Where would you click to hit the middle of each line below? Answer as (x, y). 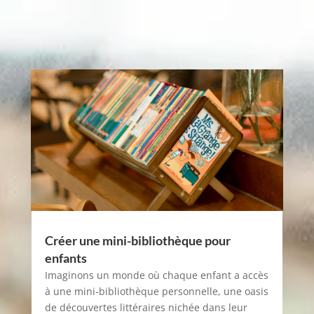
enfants (66, 258)
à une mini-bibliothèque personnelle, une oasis (156, 292)
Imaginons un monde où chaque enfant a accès (156, 275)
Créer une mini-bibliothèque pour (137, 241)
